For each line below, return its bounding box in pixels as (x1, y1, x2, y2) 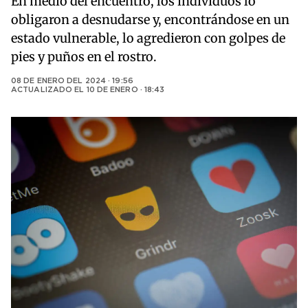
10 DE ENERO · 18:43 (86, 87, 165, 94)
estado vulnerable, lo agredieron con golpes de (11, 30, 285, 47)
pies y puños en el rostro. (11, 49, 157, 65)
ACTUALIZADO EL (11, 87, 87, 94)
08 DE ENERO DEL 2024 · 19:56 (11, 78, 133, 85)
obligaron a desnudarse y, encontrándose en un (11, 12, 289, 28)
